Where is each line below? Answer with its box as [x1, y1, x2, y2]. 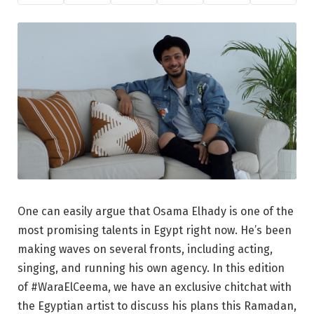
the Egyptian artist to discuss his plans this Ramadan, [18, 299, 296, 313]
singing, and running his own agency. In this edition [18, 261, 285, 275]
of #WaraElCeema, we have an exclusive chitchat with [18, 280, 292, 294]
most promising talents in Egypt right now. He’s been [18, 223, 292, 237]
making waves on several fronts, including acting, [18, 242, 273, 256]
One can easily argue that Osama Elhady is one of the [18, 204, 294, 218]
